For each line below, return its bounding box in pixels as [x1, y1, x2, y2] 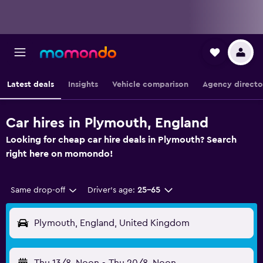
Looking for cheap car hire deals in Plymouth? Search [6, 135, 237, 144]
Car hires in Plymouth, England [6, 116, 208, 130]
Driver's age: [87, 186, 135, 194]
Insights [68, 80, 98, 89]
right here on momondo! [6, 149, 113, 159]
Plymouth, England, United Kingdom [34, 218, 190, 228]
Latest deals [7, 80, 54, 89]
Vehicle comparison [112, 80, 188, 89]
